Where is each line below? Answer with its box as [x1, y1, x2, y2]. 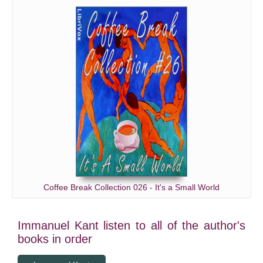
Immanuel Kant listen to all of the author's [18, 219, 245, 232]
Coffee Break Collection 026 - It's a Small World [43, 183, 220, 192]
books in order [18, 232, 92, 245]
